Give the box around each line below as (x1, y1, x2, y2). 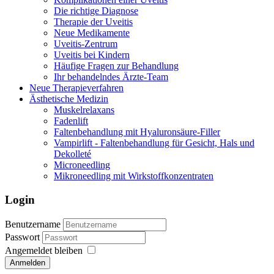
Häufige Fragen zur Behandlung (54, 61, 179, 72)
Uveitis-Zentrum (54, 39, 117, 50)
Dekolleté (54, 149, 91, 160)
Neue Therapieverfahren (29, 83, 124, 94)
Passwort (5, 231, 42, 242)
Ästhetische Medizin (29, 94, 108, 105)
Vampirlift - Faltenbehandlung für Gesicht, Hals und (54, 138, 254, 149)
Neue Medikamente (54, 28, 130, 39)
